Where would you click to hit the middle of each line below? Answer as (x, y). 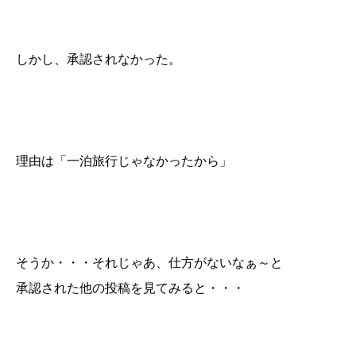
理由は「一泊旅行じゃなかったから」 (124, 161)
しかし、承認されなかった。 (99, 60)
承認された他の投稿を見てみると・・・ (130, 288)
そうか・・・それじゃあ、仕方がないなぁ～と (149, 263)
